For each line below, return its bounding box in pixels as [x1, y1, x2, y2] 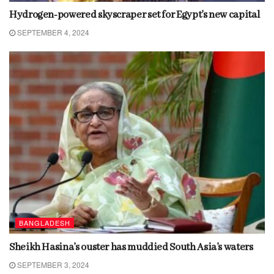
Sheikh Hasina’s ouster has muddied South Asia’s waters [9, 240, 253, 254]
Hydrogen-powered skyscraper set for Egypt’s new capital [9, 9, 260, 22]
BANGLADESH [19, 217, 70, 228]
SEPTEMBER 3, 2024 [15, 259, 89, 270]
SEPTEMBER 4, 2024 [15, 27, 89, 38]
